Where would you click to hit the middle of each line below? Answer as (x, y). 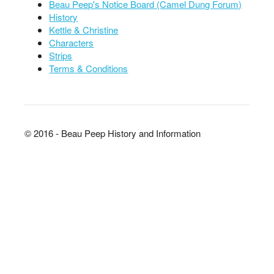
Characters (72, 43)
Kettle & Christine (84, 30)
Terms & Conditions (89, 68)
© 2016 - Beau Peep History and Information (113, 133)
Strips (61, 55)
